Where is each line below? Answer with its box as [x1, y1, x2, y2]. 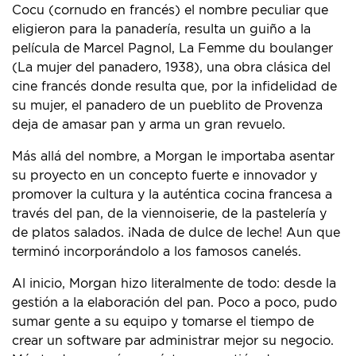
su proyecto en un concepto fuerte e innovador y [12, 169, 317, 183]
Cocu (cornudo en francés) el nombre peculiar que [12, 4, 328, 17]
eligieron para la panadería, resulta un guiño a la [12, 23, 311, 37]
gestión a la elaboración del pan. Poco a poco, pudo [12, 296, 337, 310]
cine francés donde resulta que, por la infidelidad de [12, 80, 337, 94]
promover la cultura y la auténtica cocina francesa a [12, 188, 332, 202]
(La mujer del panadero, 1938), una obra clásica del [12, 61, 331, 75]
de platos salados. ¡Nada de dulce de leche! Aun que [12, 226, 340, 240]
